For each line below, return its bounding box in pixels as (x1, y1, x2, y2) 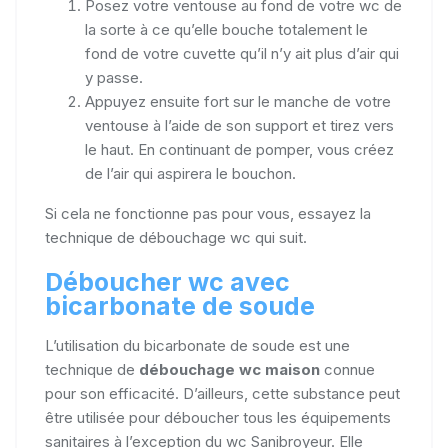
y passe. (85, 67, 143, 87)
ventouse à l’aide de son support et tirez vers (85, 115, 394, 135)
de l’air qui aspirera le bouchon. (85, 163, 296, 183)
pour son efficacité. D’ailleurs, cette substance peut (45, 383, 400, 403)
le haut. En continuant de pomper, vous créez (85, 139, 394, 159)
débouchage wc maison (139, 359, 320, 379)
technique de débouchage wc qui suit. (45, 227, 307, 247)
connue (320, 359, 375, 379)
